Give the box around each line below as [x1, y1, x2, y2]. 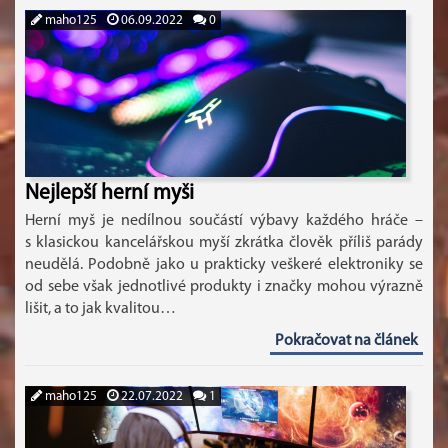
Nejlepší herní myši [25, 183, 194, 204]
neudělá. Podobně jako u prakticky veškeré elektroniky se [25, 257, 423, 273]
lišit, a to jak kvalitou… [25, 301, 176, 317]
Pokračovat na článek [275, 333, 418, 349]
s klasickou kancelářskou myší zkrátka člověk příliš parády [25, 235, 423, 251]
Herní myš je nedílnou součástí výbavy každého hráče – [25, 213, 423, 229]
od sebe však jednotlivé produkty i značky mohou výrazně [25, 279, 423, 295]
